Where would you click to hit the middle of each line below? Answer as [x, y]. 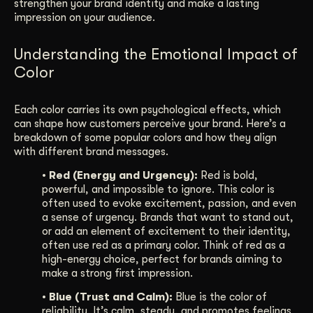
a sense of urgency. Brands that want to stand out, [168, 218]
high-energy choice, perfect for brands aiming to [162, 260]
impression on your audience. [85, 17]
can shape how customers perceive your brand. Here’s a [150, 123]
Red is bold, [228, 176]
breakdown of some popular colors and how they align [145, 137]
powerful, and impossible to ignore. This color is [158, 190]
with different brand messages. [91, 151]
